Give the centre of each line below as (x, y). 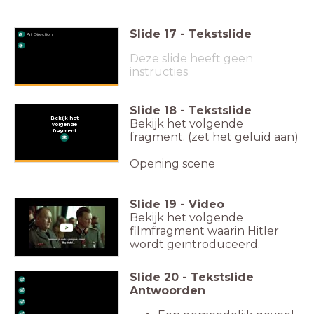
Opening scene (172, 164)
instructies (159, 72)
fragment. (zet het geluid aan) (214, 137)
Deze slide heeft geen (191, 59)
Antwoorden (168, 291)
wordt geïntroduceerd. (196, 244)
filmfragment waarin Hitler (204, 231)
